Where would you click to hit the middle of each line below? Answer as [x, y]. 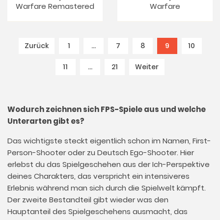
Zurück [36, 46]
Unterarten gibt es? [46, 121]
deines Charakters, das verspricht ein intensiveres [98, 176]
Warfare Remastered [55, 6]
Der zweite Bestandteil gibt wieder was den [88, 200]
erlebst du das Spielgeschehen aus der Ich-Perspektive [109, 164]
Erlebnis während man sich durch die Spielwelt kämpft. [107, 188]
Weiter [147, 67]
